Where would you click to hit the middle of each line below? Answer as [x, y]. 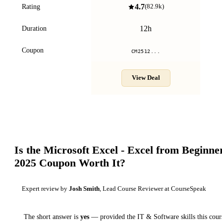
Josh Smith [84, 189]
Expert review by [45, 189]
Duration [34, 28]
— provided [108, 216]
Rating [31, 6]
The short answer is [52, 216]
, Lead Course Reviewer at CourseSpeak [153, 189]
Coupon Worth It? [81, 163]
